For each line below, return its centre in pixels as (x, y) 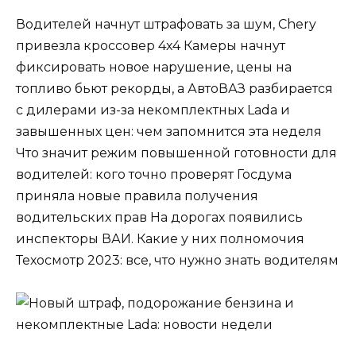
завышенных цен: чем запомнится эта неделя (169, 131)
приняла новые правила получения (137, 195)
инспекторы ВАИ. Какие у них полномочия (160, 238)
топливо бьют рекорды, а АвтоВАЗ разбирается (174, 88)
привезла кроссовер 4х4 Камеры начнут (151, 45)
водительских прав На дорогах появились (159, 217)
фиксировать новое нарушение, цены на (154, 67)
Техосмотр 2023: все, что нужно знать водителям (177, 260)
